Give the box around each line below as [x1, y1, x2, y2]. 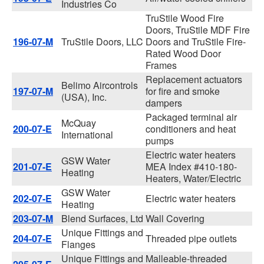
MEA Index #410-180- [146, 160, 237, 173]
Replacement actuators [146, 72, 242, 86]
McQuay [61, 116, 96, 130]
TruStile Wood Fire [146, 11, 224, 25]
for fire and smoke [146, 84, 220, 98]
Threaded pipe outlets [146, 232, 237, 245]
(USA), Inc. [61, 90, 107, 104]
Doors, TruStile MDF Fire [146, 23, 250, 37]
